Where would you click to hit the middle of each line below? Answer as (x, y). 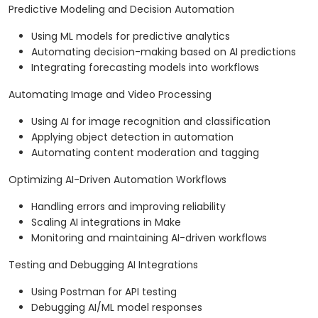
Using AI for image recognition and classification (151, 122)
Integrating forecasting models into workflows (145, 68)
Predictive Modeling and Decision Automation (121, 10)
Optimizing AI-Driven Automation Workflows (117, 180)
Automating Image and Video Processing (110, 95)
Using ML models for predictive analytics (131, 37)
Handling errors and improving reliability (128, 207)
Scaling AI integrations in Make (106, 223)
